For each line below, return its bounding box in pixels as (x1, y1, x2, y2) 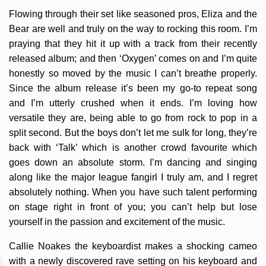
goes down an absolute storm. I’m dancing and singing (9, 157, 257, 167)
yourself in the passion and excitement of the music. (9, 217, 225, 227)
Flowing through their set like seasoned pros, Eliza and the (9, 9, 257, 19)
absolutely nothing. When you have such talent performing (9, 187, 257, 197)
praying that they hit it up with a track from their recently (9, 39, 257, 49)
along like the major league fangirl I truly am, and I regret (9, 172, 257, 182)
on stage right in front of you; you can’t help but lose (9, 202, 257, 212)
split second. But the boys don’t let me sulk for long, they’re (9, 128, 257, 138)
